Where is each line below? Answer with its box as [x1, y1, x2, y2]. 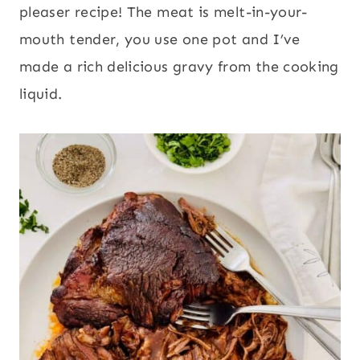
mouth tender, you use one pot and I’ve [19, 31, 301, 49]
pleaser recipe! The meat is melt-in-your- [19, 3, 308, 22]
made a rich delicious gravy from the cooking [19, 58, 339, 76]
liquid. [19, 85, 63, 104]
